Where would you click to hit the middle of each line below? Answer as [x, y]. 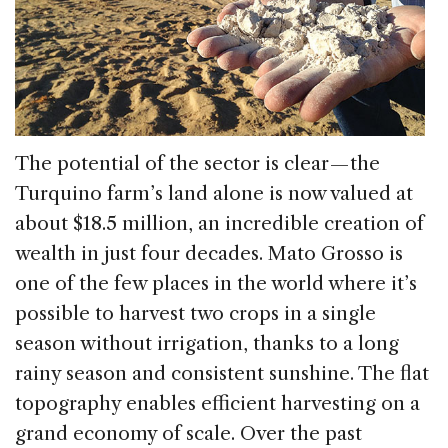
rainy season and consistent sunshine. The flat [222, 374]
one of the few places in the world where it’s [216, 284]
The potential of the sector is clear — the [197, 164]
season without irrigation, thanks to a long [207, 344]
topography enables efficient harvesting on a [217, 404]
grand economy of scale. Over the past [188, 434]
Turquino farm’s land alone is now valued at [214, 194]
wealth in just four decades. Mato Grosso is [209, 254]
